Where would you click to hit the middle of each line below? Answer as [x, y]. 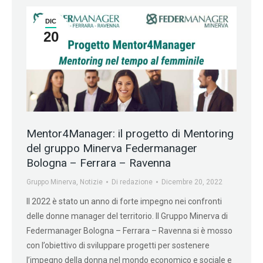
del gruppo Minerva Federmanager [112, 148]
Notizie [91, 182]
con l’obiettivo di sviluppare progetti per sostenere [118, 245]
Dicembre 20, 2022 [192, 182]
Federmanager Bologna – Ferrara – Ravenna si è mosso [129, 230]
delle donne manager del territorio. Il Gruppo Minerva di [127, 216]
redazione [136, 182]
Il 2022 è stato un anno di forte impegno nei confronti [124, 201]
